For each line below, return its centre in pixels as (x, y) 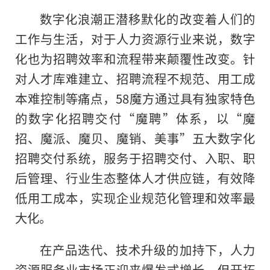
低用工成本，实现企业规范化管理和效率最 (135, 198)
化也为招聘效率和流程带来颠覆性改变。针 (135, 59)
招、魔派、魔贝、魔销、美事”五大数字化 (135, 138)
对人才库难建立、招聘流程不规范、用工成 (135, 79)
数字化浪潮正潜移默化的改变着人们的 (147, 19)
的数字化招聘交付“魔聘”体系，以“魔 (135, 118)
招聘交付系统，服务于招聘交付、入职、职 (135, 158)
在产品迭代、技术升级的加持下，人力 (147, 250)
